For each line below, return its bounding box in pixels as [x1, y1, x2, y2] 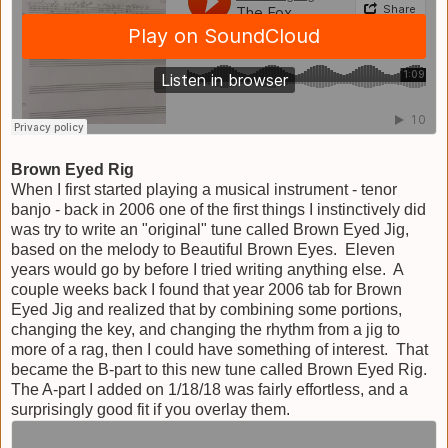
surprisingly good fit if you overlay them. [11, 400, 290, 418]
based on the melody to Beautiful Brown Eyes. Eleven [11, 240, 395, 258]
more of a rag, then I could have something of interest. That [11, 340, 428, 358]
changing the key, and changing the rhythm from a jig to [11, 320, 400, 338]
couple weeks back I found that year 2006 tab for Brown [11, 280, 402, 298]
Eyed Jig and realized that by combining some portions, [11, 300, 402, 318]
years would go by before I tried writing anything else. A [11, 260, 403, 278]
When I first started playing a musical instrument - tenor [11, 180, 397, 198]
